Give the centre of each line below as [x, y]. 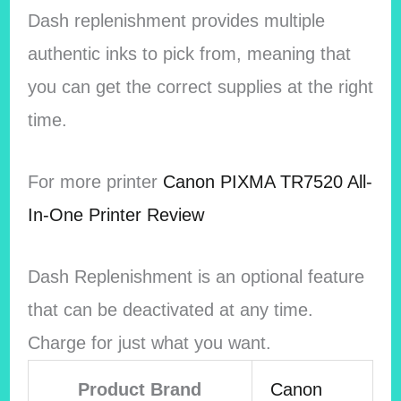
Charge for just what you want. [149, 342]
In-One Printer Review [115, 214]
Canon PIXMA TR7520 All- [267, 181]
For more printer [95, 181]
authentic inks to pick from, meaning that [189, 53]
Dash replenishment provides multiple [176, 20]
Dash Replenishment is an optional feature [196, 276]
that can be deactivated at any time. [170, 309]
